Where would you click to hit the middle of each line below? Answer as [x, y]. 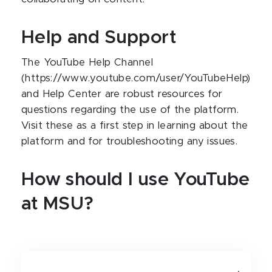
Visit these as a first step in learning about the [135, 126]
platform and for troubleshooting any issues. [130, 141]
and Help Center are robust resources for [122, 94]
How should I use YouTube [136, 180]
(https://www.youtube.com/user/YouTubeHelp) [136, 78]
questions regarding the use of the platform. [130, 110]
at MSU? [58, 204]
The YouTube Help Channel [87, 63]
